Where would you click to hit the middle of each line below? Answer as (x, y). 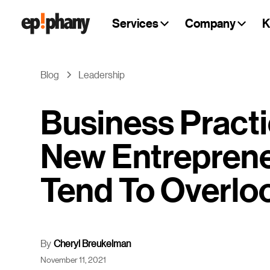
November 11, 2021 (74, 259)
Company (210, 23)
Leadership (102, 74)
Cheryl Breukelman (93, 243)
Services (135, 23)
